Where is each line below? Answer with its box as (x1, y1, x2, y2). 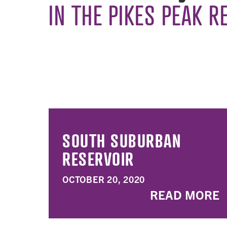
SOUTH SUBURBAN (62, 129, 181, 152)
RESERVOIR (62, 147, 134, 170)
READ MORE (150, 187, 219, 202)
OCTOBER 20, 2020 (62, 173, 145, 185)
